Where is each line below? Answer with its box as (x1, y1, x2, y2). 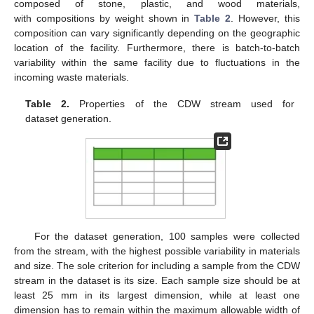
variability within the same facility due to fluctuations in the (14, 56, 300, 68)
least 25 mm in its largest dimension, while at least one (14, 289, 300, 301)
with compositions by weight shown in (14, 12, 195, 24)
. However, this (231, 12, 301, 24)
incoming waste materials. (14, 71, 129, 83)
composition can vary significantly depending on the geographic (14, 27, 300, 39)
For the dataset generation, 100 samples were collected (34, 230, 300, 242)
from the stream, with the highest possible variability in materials (14, 245, 300, 257)
